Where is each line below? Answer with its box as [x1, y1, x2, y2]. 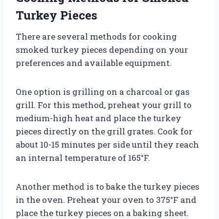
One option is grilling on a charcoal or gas [16, 86, 190, 97]
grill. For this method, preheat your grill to [16, 99, 192, 110]
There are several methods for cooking [16, 30, 177, 42]
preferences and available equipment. [16, 57, 172, 68]
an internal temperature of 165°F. [16, 152, 150, 163]
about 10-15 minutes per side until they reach [16, 138, 199, 150]
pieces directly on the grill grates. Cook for [16, 125, 193, 137]
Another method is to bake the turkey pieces [16, 180, 199, 192]
